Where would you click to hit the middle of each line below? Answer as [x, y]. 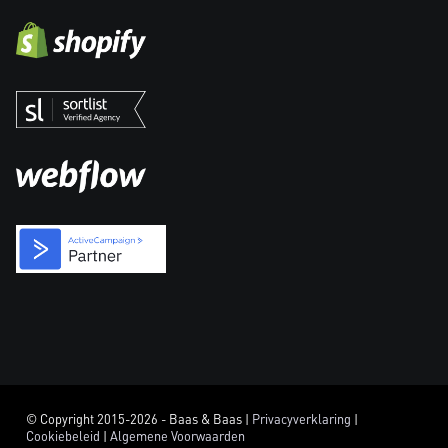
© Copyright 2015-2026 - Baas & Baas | [139, 419]
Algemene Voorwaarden [177, 436]
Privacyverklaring [301, 419]
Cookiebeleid [63, 436]
